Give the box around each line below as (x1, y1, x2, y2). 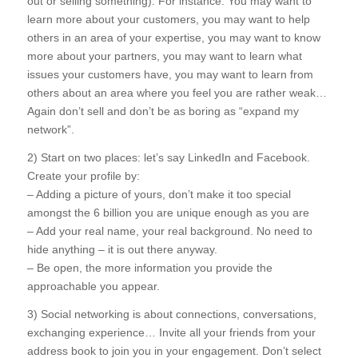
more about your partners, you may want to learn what (26, 49, 302, 62)
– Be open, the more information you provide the (26, 261, 272, 274)
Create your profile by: (26, 169, 140, 182)
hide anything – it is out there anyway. (26, 242, 217, 256)
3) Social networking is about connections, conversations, (26, 307, 316, 320)
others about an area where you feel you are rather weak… (26, 86, 327, 99)
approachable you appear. (26, 279, 160, 292)
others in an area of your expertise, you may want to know (26, 30, 320, 44)
